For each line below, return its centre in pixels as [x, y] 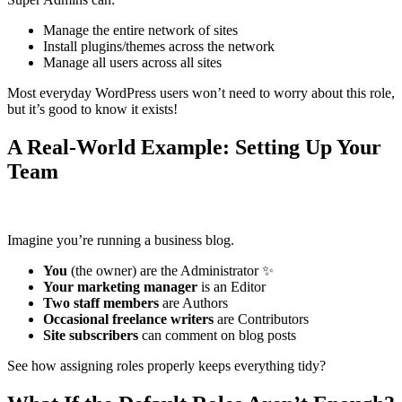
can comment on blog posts [217, 335]
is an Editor [232, 286]
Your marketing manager [120, 286]
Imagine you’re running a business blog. [121, 240]
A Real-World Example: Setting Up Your [194, 147]
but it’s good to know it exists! [92, 109]
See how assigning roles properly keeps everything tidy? [166, 365]
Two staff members [101, 302]
